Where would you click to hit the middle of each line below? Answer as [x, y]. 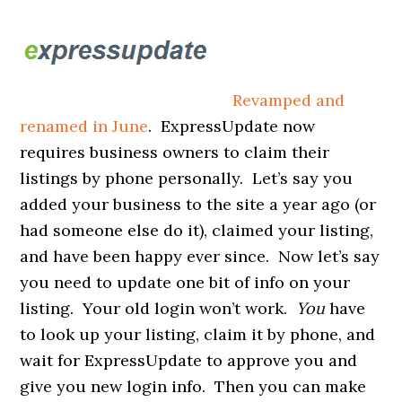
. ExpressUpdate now [232, 126]
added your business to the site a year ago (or [198, 204]
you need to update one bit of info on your [185, 282]
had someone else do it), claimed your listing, [197, 230]
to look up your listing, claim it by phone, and [198, 334]
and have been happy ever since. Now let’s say [200, 256]
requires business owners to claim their [175, 152]
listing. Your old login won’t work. [158, 308]
